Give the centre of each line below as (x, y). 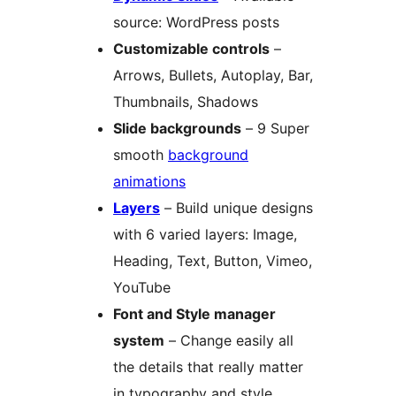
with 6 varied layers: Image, (205, 234)
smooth (141, 154)
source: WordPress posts (196, 22)
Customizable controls (191, 48)
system (139, 340)
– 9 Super (275, 128)
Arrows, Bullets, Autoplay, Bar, (213, 75)
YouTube (142, 287)
